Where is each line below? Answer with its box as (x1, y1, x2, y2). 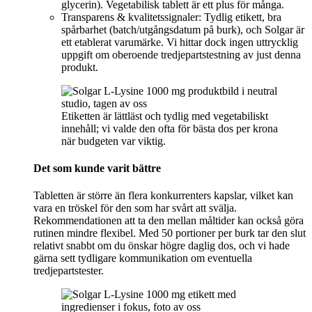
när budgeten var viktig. (61, 134, 166, 147)
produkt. (61, 61, 98, 73)
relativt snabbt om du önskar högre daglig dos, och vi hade (33, 240, 290, 252)
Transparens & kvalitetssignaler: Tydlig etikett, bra (61, 10, 281, 23)
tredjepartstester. (33, 265, 104, 277)
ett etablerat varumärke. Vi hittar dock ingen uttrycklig (61, 36, 298, 48)
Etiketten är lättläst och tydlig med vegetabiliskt (61, 109, 268, 122)
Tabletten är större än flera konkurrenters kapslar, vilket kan (33, 189, 293, 202)
